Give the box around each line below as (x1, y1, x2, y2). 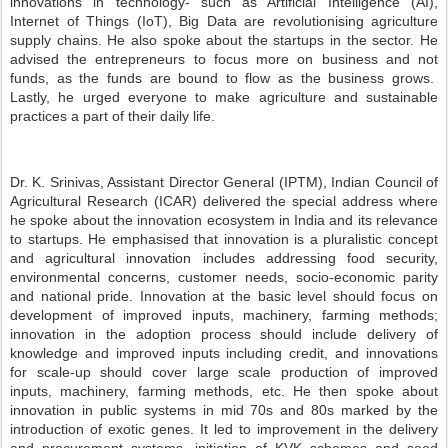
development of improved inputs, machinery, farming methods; (10, 307, 438, 323)
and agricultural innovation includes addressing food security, (10, 250, 438, 266)
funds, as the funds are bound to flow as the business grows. (10, 70, 434, 86)
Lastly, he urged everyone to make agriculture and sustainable (10, 89, 438, 105)
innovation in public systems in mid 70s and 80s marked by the (10, 402, 438, 418)
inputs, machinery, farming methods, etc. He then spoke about (10, 383, 438, 399)
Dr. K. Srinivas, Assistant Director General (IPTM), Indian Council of (10, 174, 438, 190)
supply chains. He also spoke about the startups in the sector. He (10, 32, 438, 48)
